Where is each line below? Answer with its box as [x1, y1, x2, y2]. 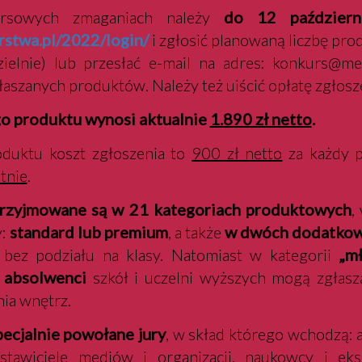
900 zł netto [192, 143, 283, 162]
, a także [167, 222, 225, 242]
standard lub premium [9, 222, 168, 242]
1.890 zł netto [209, 109, 312, 128]
